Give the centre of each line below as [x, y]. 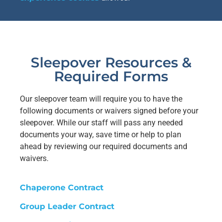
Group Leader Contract [67, 206]
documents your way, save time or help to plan [101, 135]
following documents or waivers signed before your [109, 111]
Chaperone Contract [62, 187]
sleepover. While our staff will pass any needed [101, 123]
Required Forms [111, 77]
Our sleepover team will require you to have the [101, 99]
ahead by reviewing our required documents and [104, 147]
